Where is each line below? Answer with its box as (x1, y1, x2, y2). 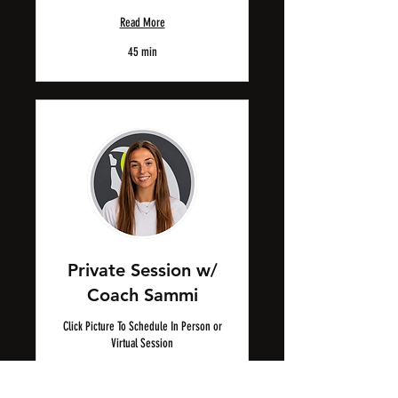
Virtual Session (111, 336, 173, 352)
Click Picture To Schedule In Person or (62, 319, 222, 335)
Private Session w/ (67, 259, 218, 282)
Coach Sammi (86, 284, 198, 306)
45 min (127, 44, 157, 60)
